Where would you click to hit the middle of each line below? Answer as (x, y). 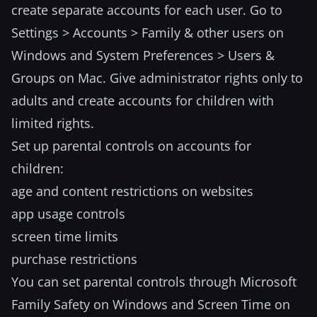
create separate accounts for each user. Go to (147, 10)
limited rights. (53, 123)
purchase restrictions (74, 259)
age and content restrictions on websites (132, 191)
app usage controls (68, 214)
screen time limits (65, 236)
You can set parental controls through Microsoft (154, 282)
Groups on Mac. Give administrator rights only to (157, 78)
